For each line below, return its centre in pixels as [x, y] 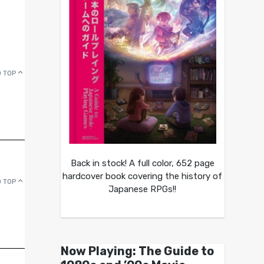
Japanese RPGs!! [143, 189]
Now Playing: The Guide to [137, 251]
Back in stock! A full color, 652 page [142, 164]
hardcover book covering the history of [143, 176]
